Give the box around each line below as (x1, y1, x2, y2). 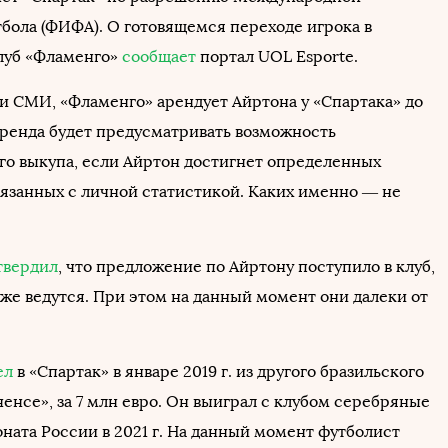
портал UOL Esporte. (196, 47, 358, 66)
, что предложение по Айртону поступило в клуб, (58, 257, 435, 276)
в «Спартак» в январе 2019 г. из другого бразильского (13, 362, 424, 381)
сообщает (122, 47, 196, 66)
